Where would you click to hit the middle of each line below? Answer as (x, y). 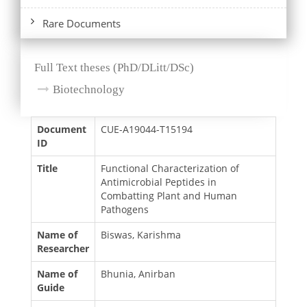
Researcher (63, 248)
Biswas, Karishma (141, 234)
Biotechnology (89, 89)
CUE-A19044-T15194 (147, 129)
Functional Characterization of (170, 168)
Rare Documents (82, 23)
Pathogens (125, 209)
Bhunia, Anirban (138, 273)
